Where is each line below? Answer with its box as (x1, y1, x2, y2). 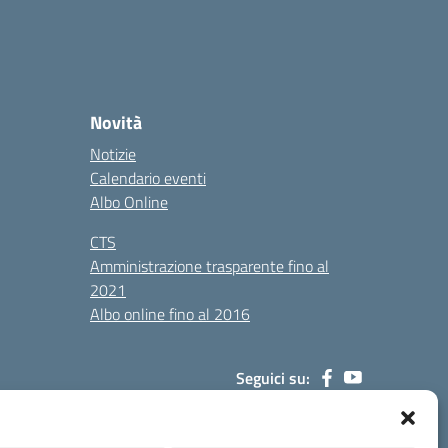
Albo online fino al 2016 (90, 301, 250, 326)
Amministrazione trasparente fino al (90, 253, 329, 278)
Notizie (90, 141, 136, 166)
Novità (90, 108, 142, 136)
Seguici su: (236, 365, 310, 390)
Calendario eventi (90, 165, 206, 190)
